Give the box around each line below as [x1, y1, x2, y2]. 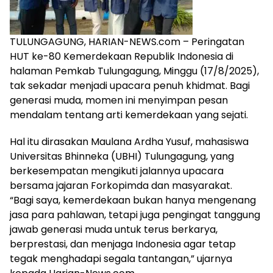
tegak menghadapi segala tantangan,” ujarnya [10, 252, 232, 266]
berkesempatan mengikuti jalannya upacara [10, 164, 224, 179]
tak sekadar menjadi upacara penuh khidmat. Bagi [10, 79, 250, 93]
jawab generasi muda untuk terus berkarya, [10, 222, 218, 237]
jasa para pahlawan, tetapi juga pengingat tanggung [10, 208, 260, 222]
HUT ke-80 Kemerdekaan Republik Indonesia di [10, 49, 233, 64]
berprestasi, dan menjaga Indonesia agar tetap [10, 237, 236, 252]
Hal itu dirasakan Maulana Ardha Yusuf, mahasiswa [10, 135, 249, 149]
